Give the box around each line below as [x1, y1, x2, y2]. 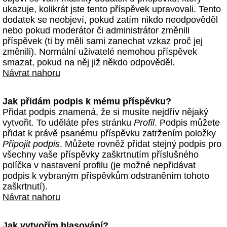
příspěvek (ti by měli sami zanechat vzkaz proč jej [3, 36, 203, 46]
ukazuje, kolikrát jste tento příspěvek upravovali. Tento [3, 4, 221, 14]
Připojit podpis [3, 139, 60, 149]
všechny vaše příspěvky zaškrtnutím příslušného [3, 149, 199, 160]
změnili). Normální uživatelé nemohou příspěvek [3, 47, 197, 57]
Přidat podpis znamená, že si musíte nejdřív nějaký [3, 107, 208, 117]
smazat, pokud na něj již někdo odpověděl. [3, 57, 175, 67]
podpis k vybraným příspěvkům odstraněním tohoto [3, 171, 209, 181]
